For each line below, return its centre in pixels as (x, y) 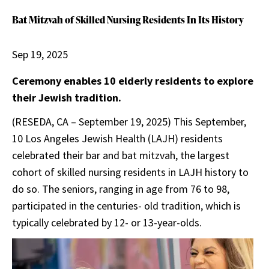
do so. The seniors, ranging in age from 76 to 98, (121, 189)
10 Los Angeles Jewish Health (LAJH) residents (117, 138)
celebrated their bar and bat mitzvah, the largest (121, 155)
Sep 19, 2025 (40, 54)
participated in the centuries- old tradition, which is (126, 206)
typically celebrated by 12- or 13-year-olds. (107, 222)
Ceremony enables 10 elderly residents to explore (133, 81)
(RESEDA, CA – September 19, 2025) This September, (129, 122)
